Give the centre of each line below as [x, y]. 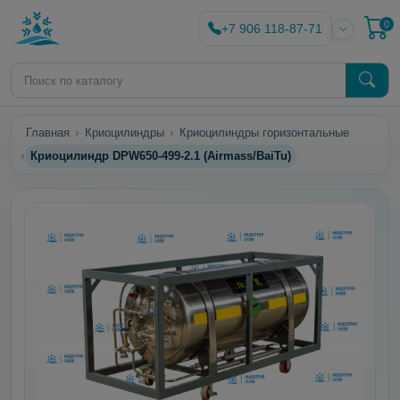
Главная [48, 133]
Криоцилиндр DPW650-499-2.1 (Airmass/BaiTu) [161, 156]
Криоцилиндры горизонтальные [264, 133]
